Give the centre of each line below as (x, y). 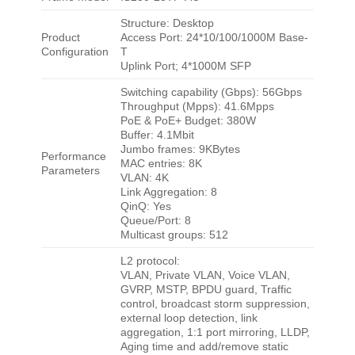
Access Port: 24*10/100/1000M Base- (214, 38)
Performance (73, 157)
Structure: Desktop (167, 23)
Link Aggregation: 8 (168, 192)
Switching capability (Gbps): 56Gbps (211, 92)
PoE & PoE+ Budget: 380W (188, 121)
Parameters (70, 171)
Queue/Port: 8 (155, 221)
